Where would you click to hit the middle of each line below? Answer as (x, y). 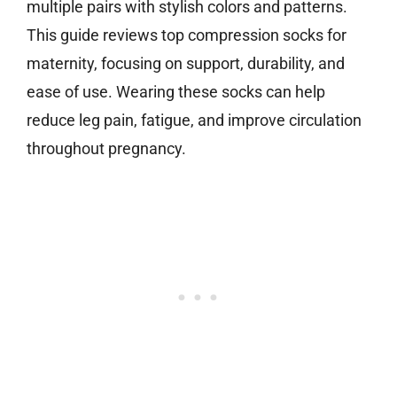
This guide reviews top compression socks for (187, 35)
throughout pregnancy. (106, 149)
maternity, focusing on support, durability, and (186, 64)
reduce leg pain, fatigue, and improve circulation (194, 121)
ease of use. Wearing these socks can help (176, 92)
